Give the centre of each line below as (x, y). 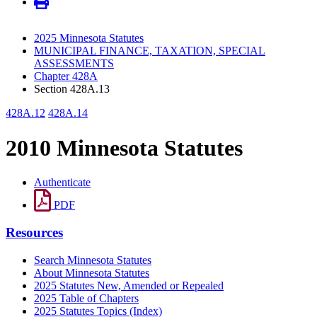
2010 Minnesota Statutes (124, 148)
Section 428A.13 (72, 89)
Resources (34, 232)
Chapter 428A (66, 76)
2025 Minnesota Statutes (89, 38)
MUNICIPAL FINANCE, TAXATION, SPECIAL (150, 51)
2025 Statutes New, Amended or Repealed (129, 285)
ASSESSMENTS (74, 64)
